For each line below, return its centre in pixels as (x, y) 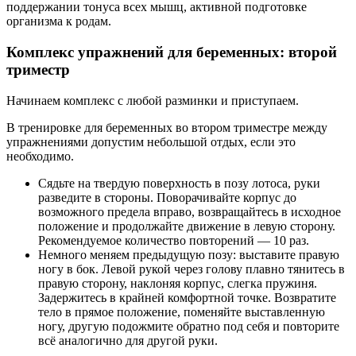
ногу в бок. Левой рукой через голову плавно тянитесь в (192, 269)
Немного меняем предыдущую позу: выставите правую (189, 254)
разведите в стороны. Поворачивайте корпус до (167, 197)
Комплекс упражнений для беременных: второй (172, 52)
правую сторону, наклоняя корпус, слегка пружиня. (178, 283)
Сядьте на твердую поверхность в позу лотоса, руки (179, 183)
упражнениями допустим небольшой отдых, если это (151, 141)
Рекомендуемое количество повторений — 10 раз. (174, 240)
